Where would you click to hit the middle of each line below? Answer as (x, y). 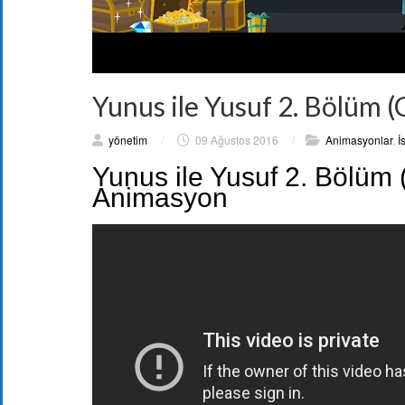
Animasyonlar (359, 140)
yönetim (128, 140)
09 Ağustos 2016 (237, 140)
